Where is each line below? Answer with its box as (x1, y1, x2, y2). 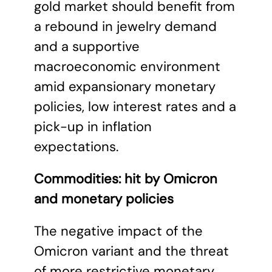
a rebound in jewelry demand (34, 18, 217, 35)
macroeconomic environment (34, 58, 220, 75)
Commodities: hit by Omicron (34, 170, 217, 188)
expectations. (34, 138, 118, 155)
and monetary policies (34, 190, 174, 208)
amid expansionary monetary (34, 78, 216, 95)
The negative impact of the (34, 222, 203, 240)
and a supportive (34, 38, 140, 55)
